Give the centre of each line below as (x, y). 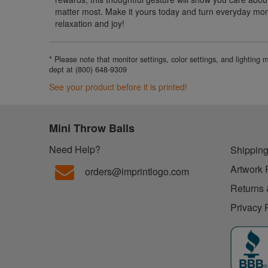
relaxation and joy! (90, 23)
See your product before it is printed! (118, 86)
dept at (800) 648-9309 (88, 69)
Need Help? (75, 149)
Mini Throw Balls (92, 128)
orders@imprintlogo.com (137, 171)
